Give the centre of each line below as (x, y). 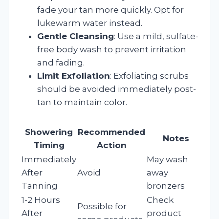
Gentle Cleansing (76, 36)
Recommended (111, 132)
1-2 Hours (41, 200)
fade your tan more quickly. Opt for (110, 10)
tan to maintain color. (82, 102)
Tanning (40, 186)
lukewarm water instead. (90, 23)
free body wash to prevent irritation (112, 49)
